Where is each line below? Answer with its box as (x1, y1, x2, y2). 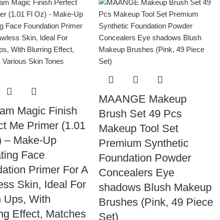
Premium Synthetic (99, 137, 189, 149)
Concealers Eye (99, 166, 175, 179)
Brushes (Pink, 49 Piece (99, 196, 214, 208)
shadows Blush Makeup (99, 181, 212, 193)
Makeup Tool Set (99, 122, 179, 135)
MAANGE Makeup (99, 93, 187, 105)
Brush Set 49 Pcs (99, 108, 182, 120)
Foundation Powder (99, 152, 192, 164)
